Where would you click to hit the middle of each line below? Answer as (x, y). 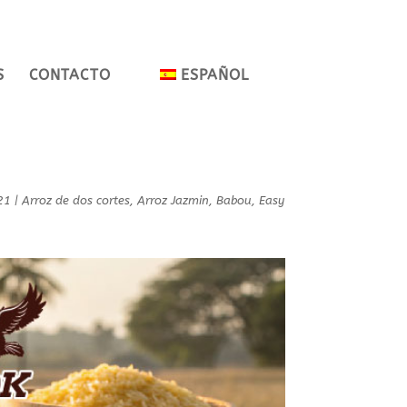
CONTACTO (69, 74)
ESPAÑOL (214, 74)
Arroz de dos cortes (76, 200)
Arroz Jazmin (174, 200)
